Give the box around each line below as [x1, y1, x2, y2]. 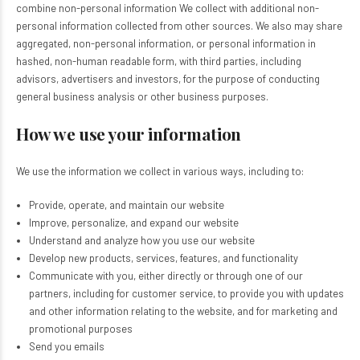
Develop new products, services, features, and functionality [28, 252, 298, 264]
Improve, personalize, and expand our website [28, 216, 239, 229]
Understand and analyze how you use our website [28, 234, 255, 247]
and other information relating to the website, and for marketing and [28, 305, 337, 317]
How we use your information [16, 122, 241, 145]
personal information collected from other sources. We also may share [16, 19, 342, 32]
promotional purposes [28, 322, 133, 335]
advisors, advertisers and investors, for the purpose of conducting [16, 72, 320, 85]
